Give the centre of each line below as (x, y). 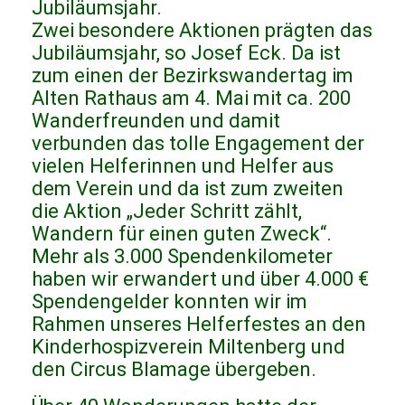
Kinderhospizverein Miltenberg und (188, 347)
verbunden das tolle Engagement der (198, 144)
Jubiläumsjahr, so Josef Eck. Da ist (186, 53)
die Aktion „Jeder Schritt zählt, (167, 212)
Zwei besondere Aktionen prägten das (202, 31)
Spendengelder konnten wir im (170, 302)
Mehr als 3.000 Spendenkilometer (182, 257)
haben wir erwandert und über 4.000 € (200, 279)
